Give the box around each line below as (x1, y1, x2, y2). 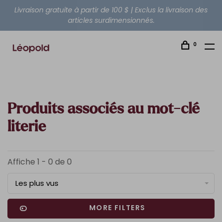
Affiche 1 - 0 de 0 (7, 156, 72, 167)
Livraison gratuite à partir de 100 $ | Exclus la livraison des (14, 5, 208, 15)
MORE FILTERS (89, 203, 146, 213)
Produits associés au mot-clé (7, 102, 200, 116)
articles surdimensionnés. (67, 15, 155, 25)
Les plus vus (15, 178, 58, 188)
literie (7, 119, 46, 134)
